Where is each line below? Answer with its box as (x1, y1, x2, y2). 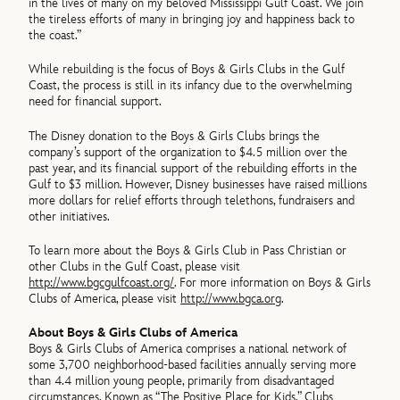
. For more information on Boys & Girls (174, 275, 371, 291)
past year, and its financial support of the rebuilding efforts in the (29, 160, 358, 176)
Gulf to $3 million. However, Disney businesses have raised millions (29, 176, 368, 192)
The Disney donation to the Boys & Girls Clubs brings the (29, 128, 321, 144)
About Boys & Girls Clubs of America (29, 325, 238, 341)
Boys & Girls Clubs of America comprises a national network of (29, 341, 347, 357)
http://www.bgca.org (180, 291, 282, 307)
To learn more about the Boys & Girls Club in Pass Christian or (29, 243, 347, 259)
